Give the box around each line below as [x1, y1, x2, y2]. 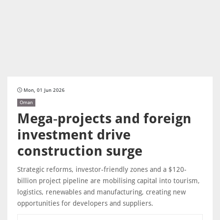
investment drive [17, 127, 131, 143]
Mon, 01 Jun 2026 [24, 87, 65, 93]
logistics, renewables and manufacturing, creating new [17, 188, 186, 196]
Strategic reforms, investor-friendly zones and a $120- [17, 165, 187, 173]
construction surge [17, 143, 142, 159]
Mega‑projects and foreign [17, 110, 192, 127]
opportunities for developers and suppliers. [17, 199, 153, 207]
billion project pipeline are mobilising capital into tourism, [17, 177, 200, 185]
